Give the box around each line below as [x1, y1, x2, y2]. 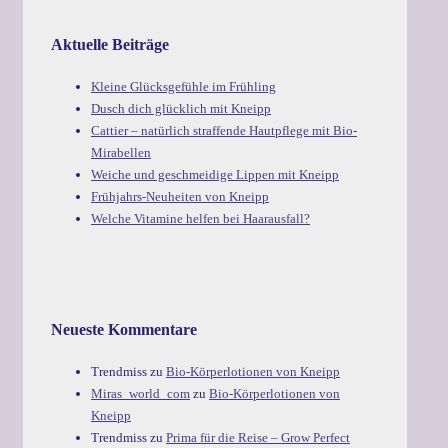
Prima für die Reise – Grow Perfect [166, 430, 350, 446]
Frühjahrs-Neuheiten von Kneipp [91, 188, 269, 204]
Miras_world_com [91, 386, 190, 402]
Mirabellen [91, 144, 151, 160]
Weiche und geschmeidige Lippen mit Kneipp [91, 166, 339, 182]
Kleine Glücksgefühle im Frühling [91, 78, 276, 94]
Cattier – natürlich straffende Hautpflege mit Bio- [91, 122, 357, 138]
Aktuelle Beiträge [51, 35, 169, 53]
